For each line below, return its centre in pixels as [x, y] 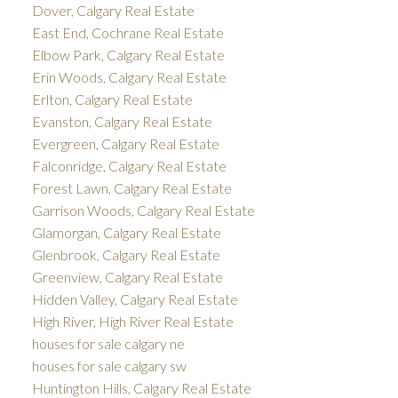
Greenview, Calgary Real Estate [127, 277]
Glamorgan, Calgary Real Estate [126, 233]
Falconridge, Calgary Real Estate [129, 166]
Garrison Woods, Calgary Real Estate [143, 211]
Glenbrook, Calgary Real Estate [126, 255]
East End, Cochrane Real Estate [127, 33]
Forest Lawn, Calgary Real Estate [131, 188]
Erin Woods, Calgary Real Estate [129, 77]
